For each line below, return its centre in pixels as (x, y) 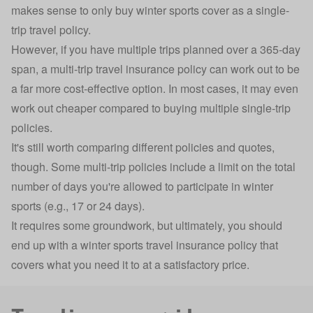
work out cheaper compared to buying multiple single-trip (151, 108)
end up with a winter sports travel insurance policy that (145, 245)
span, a (31, 68)
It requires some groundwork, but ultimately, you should (147, 225)
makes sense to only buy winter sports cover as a (133, 10)
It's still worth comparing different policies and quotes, (143, 147)
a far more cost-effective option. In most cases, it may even (155, 88)
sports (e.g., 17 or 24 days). (78, 205)
